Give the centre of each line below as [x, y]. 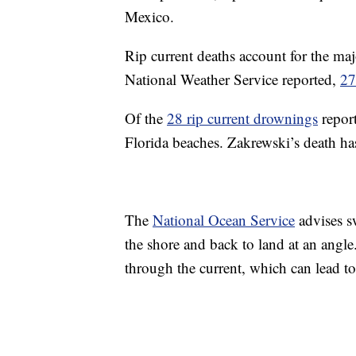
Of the [146, 118]
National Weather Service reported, [232, 79]
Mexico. [149, 16]
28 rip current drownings [242, 118]
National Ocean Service [224, 220]
